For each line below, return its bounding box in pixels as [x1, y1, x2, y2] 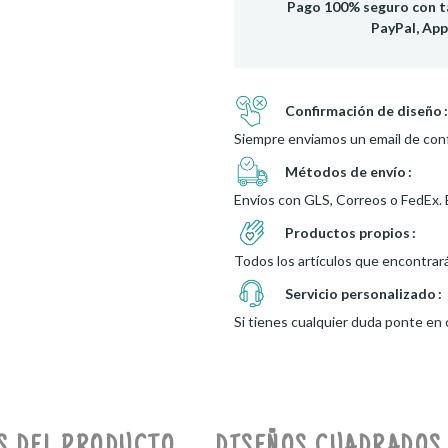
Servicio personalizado [285, 284, 436, 302]
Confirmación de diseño [285, 101, 442, 119]
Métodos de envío [285, 162, 406, 180]
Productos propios [285, 223, 410, 241]
